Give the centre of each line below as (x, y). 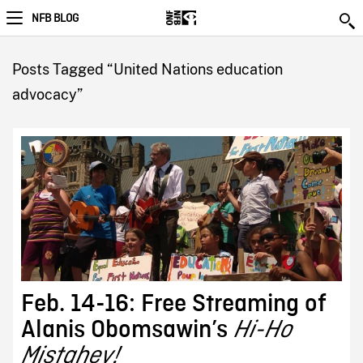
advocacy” (47, 94)
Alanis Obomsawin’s (127, 330)
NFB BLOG (55, 19)
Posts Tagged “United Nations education (147, 69)
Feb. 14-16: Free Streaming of (173, 304)
